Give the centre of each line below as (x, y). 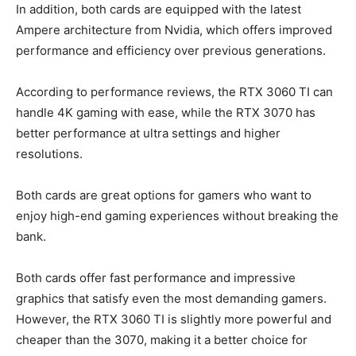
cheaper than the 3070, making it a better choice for (162, 339)
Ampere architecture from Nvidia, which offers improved (174, 29)
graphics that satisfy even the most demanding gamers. (171, 298)
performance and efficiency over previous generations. (171, 50)
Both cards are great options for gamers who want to (164, 195)
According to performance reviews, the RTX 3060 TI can (174, 91)
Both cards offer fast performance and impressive (156, 277)
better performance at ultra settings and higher (148, 133)
